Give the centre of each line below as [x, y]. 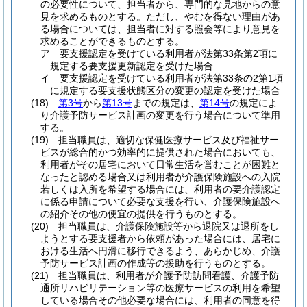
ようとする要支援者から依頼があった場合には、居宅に [160, 238]
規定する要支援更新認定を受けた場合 [132, 66]
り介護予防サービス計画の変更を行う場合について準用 [160, 115]
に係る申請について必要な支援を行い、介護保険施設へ [160, 201]
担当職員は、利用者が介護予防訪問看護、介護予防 [169, 275]
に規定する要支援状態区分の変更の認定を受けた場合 [165, 90]
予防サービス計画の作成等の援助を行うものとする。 [156, 263]
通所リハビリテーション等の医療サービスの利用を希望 [160, 288]
